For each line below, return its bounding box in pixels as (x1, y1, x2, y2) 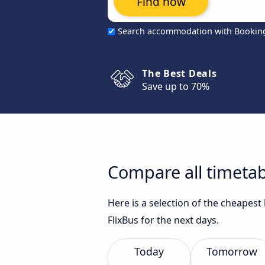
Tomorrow (206, 244, 257, 258)
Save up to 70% (142, 80, 209, 93)
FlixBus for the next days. (108, 214, 219, 227)
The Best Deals (142, 67, 217, 80)
